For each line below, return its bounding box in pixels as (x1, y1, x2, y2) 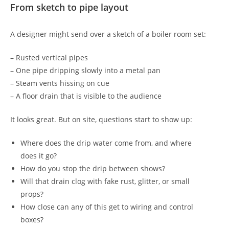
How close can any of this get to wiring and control (20, 202, 193, 212)
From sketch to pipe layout (10, 1, 128, 13)
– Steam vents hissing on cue (10, 78, 109, 88)
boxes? (20, 215, 43, 224)
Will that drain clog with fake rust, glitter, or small (20, 176, 190, 186)
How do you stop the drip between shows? (20, 164, 165, 173)
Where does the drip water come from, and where (20, 138, 192, 148)
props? (20, 189, 43, 199)
